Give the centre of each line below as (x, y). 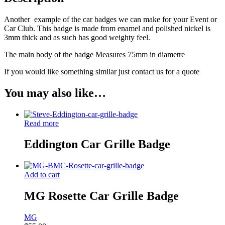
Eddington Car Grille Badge (97, 144)
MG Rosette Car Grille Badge (101, 196)
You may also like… (55, 93)
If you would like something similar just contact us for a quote (102, 71)
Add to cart (42, 175)
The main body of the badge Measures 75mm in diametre (94, 54)
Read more (41, 123)
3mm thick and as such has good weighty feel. (77, 37)
